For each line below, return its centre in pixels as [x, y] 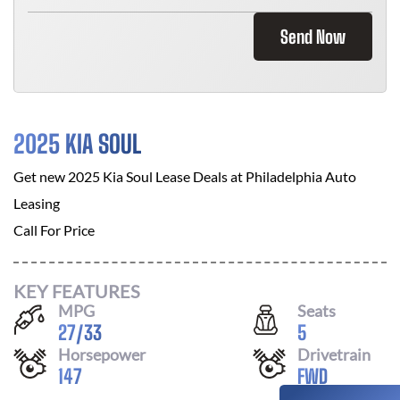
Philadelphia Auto [301, 176]
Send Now [313, 37]
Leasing [37, 203]
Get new [41, 176]
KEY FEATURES [77, 291]
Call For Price [54, 230]
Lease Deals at [199, 176]
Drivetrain [334, 354]
